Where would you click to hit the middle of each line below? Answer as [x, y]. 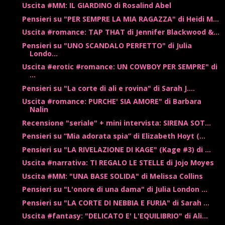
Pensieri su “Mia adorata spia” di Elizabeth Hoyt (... [114, 136]
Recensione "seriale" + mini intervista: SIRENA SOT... [116, 123]
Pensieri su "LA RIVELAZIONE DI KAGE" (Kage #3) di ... [116, 149]
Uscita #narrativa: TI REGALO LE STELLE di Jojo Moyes [118, 163]
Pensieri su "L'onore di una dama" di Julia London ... [115, 189]
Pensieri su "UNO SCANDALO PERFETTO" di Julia [107, 45]
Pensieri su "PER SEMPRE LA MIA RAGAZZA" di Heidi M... [120, 19]
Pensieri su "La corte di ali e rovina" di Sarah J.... [108, 88]
